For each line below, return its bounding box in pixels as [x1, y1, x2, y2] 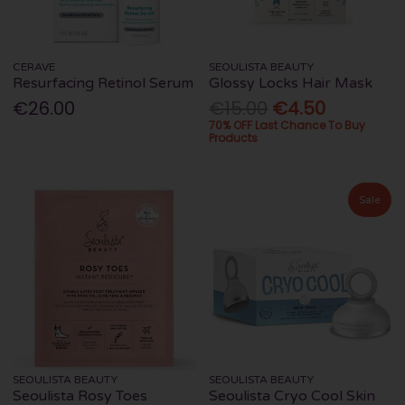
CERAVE [13, 61, 56, 73]
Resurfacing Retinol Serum [13, 74, 194, 92]
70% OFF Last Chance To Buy [209, 118, 366, 134]
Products [209, 130, 259, 146]
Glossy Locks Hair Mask [209, 74, 373, 92]
